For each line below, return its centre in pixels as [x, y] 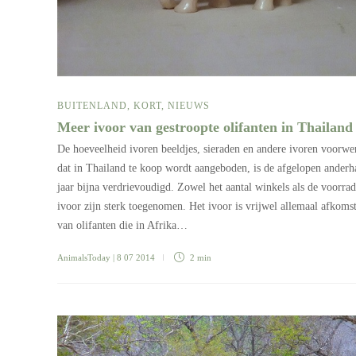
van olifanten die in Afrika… [122, 226]
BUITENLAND [92, 106]
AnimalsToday [84, 258]
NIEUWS [189, 106]
